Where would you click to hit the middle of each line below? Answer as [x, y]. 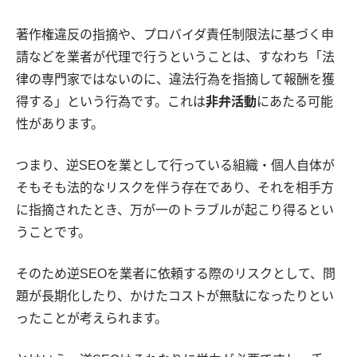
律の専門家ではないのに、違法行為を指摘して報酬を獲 [175, 80]
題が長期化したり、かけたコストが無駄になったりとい [175, 296]
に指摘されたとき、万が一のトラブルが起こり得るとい [175, 210]
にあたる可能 [295, 102]
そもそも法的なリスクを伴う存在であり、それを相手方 [175, 188]
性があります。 [60, 124]
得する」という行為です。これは [111, 102]
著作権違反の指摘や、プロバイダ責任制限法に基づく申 [175, 35]
